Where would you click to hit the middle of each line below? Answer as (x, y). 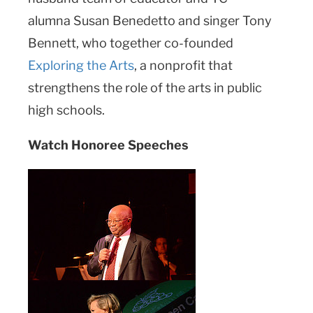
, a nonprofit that (183, 65)
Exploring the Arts (81, 65)
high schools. (68, 110)
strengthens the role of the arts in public (145, 87)
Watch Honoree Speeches (108, 145)
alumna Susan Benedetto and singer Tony (150, 20)
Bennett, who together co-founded (131, 43)
